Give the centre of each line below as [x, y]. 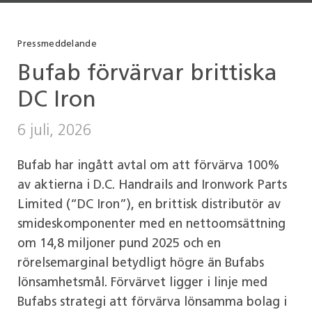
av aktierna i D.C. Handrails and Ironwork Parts [153, 185]
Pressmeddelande [57, 44]
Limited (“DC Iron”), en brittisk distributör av [149, 205]
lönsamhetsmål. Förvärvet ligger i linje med [143, 283]
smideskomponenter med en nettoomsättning [152, 224]
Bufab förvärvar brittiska [148, 74]
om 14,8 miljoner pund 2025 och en [119, 244]
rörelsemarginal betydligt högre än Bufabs [141, 263]
